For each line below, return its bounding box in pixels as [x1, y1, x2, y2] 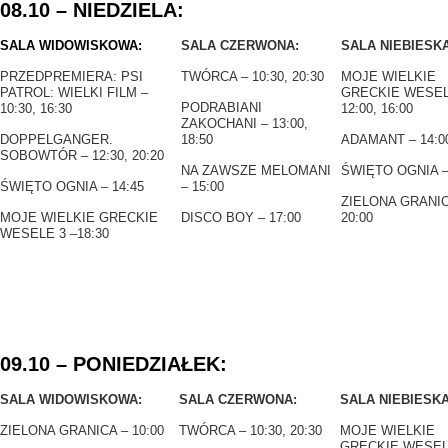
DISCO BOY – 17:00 [181, 210, 301, 225]
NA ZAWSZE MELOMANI [181, 163, 331, 178]
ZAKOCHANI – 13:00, [181, 116, 308, 131]
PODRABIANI [181, 100, 262, 115]
